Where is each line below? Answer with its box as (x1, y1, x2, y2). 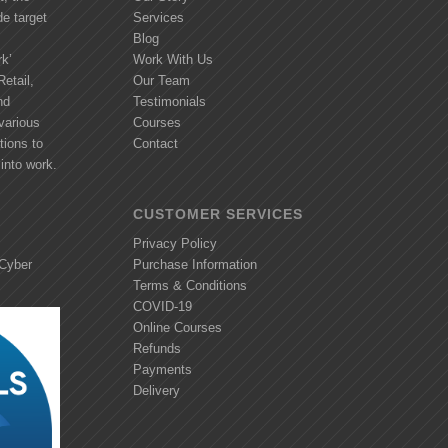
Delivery (132, 383, 180, 399)
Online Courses (132, 320, 222, 336)
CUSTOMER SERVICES (132, 206, 303, 223)
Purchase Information (132, 257, 257, 273)
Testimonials (132, 94, 206, 110)
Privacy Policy (132, 236, 217, 252)
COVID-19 (132, 299, 192, 315)
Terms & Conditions (132, 278, 247, 294)
